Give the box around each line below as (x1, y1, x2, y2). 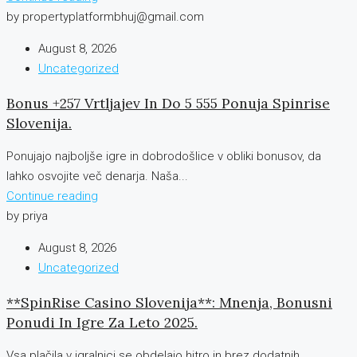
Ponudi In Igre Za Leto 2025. (6, 312, 198, 331)
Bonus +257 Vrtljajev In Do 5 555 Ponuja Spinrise (6, 93, 330, 112)
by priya (6, 209, 48, 224)
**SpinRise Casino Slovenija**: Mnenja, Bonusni (6, 292, 332, 312)
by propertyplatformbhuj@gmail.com (6, 10, 204, 25)
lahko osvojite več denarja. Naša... (6, 169, 188, 184)
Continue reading (6, 189, 98, 204)
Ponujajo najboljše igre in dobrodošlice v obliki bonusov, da (6, 149, 321, 164)
